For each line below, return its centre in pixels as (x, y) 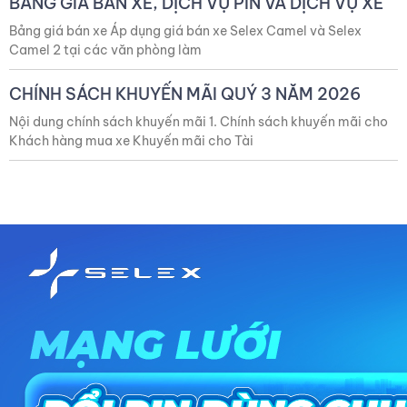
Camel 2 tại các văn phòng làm (105, 50)
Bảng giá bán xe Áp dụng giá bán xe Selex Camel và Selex (185, 30)
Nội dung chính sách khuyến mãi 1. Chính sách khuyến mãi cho (199, 121)
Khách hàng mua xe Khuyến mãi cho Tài (131, 140)
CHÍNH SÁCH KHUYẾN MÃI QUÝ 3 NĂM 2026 (185, 94)
